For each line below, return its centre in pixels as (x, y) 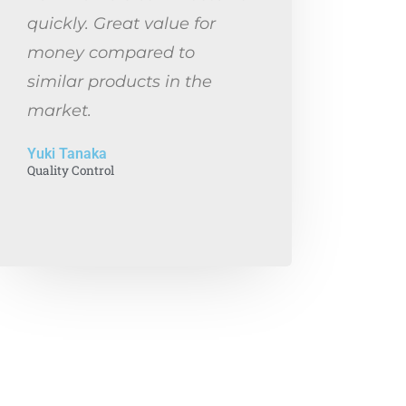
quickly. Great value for (121, 23)
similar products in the (120, 81)
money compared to (111, 52)
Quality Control (71, 170)
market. (59, 110)
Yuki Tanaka (67, 154)
